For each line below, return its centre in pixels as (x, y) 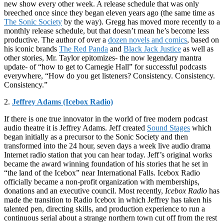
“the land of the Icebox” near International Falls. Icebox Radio (102, 173)
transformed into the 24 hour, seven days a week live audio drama (107, 146)
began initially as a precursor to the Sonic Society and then (96, 137)
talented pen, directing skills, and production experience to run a (104, 209)
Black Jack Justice (152, 49)
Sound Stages (168, 128)
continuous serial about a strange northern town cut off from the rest (110, 218)
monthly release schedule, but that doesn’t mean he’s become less (106, 31)
